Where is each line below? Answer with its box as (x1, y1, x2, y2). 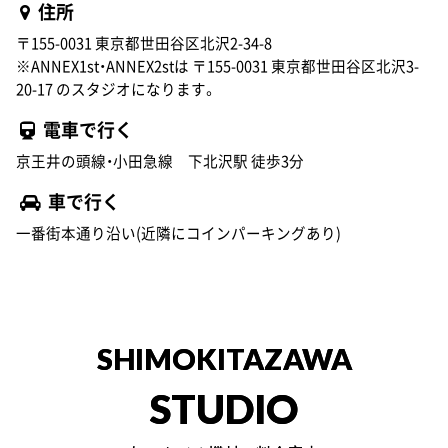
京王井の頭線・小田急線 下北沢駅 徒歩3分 (16, 149, 304, 172)
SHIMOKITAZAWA (96, 341, 352, 377)
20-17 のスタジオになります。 (16, 77, 217, 100)
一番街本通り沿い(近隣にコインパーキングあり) (16, 222, 341, 245)
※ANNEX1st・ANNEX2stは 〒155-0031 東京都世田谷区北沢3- (16, 54, 419, 77)
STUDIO (150, 384, 298, 434)
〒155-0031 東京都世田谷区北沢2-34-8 (16, 31, 272, 54)
